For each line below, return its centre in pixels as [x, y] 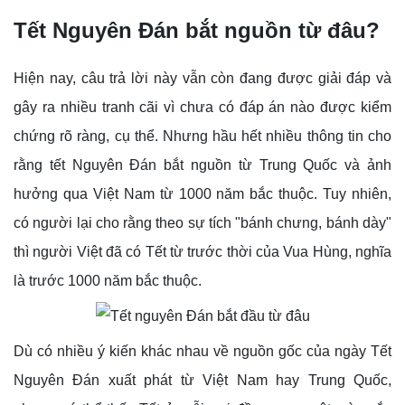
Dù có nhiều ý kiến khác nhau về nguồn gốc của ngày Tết [202, 351]
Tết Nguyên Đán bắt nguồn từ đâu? [197, 30]
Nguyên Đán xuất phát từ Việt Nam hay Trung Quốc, [202, 380]
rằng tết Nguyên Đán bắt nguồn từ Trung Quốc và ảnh [202, 165]
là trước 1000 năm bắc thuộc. [108, 280]
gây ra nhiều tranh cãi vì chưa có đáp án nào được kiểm [202, 107]
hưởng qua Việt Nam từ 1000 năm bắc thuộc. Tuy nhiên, [202, 193]
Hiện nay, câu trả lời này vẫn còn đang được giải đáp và [202, 78]
